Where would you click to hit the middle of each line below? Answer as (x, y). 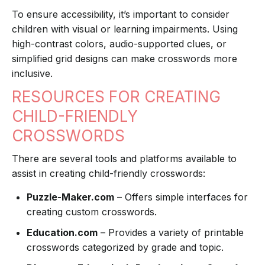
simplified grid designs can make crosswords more (125, 59)
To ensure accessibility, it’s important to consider (121, 14)
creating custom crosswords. (92, 212)
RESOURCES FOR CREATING (116, 97)
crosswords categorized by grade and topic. (125, 248)
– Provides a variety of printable (171, 233)
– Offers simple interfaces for (181, 197)
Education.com (62, 233)
